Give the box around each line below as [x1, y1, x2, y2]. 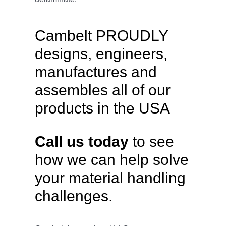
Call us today [34, 133, 129, 150]
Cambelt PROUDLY [34, 27, 168, 44]
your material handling [34, 169, 186, 186]
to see [128, 133, 174, 150]
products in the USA [34, 99, 170, 117]
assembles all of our [34, 81, 171, 98]
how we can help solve [34, 151, 189, 168]
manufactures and [34, 63, 157, 80]
